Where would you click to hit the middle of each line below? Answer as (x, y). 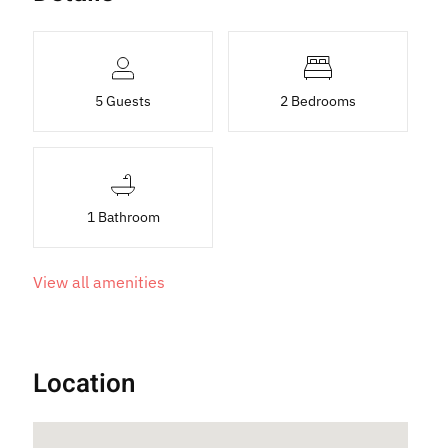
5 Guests (123, 100)
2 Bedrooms (318, 100)
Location (85, 383)
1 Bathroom (123, 216)
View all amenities (99, 281)
